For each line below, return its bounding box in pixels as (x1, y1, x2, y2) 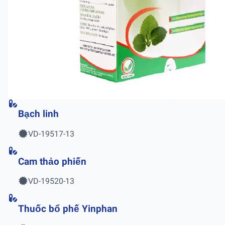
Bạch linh (18, 108, 59, 120)
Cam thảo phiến (18, 156, 86, 167)
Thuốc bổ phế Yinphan (18, 203, 118, 215)
